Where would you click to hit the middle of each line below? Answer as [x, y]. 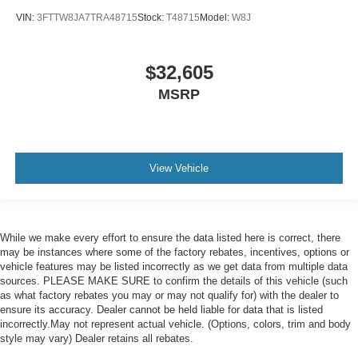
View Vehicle [179, 168]
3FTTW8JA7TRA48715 [87, 18]
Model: [216, 18]
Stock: [152, 18]
